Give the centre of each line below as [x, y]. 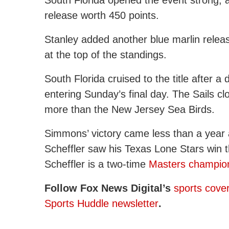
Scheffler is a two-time [97, 164]
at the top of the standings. [106, 54]
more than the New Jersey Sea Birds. [130, 109]
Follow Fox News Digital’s [108, 188]
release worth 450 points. [102, 15]
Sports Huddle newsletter [101, 203]
